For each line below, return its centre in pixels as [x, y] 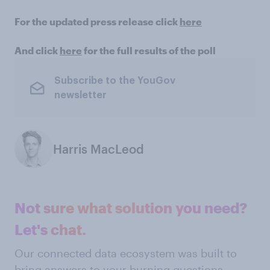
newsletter [80, 95]
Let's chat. [50, 229]
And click [37, 50]
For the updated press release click [97, 21]
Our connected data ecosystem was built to [126, 253]
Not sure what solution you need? [131, 208]
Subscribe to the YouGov [115, 80]
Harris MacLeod [99, 149]
